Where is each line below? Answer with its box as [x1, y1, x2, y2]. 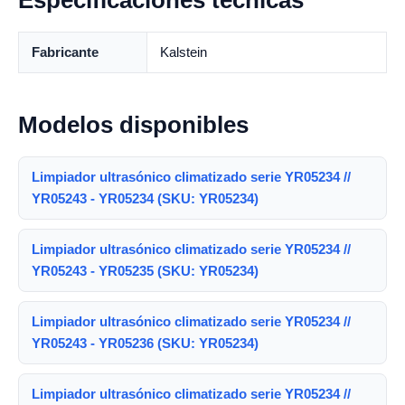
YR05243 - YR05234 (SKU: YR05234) [32, 191, 259, 206]
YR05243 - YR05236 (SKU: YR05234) [32, 335, 259, 351]
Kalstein [160, 44, 207, 60]
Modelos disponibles [18, 111, 249, 138]
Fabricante [32, 44, 99, 60]
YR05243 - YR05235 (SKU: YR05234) [32, 263, 259, 278]
